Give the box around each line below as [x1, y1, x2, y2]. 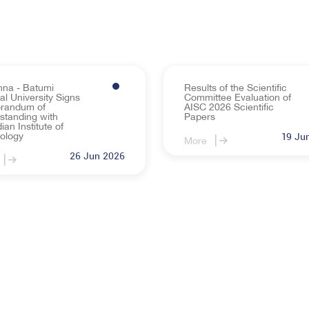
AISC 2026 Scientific [183, 101, 274, 112]
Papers [183, 110, 215, 122]
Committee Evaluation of [183, 91, 291, 103]
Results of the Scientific [183, 81, 287, 93]
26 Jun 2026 [69, 152, 125, 162]
